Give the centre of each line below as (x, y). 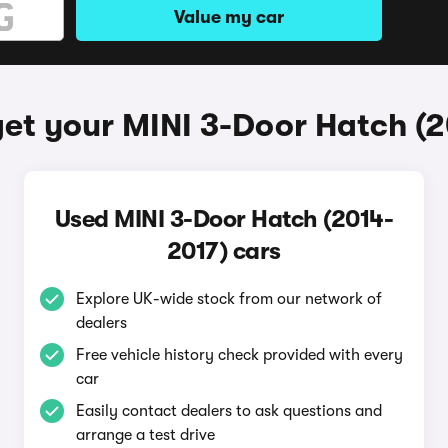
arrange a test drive (145, 435)
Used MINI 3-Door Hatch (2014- (224, 219)
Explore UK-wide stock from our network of (228, 299)
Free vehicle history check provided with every (239, 355)
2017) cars (223, 251)
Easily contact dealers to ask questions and (228, 411)
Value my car (229, 17)
